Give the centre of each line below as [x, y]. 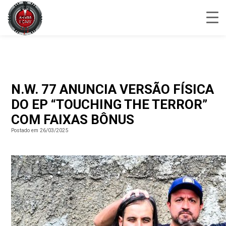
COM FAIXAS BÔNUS [73, 120]
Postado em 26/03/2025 [40, 130]
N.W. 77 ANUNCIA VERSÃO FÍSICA [113, 89]
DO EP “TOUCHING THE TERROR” [109, 104]
